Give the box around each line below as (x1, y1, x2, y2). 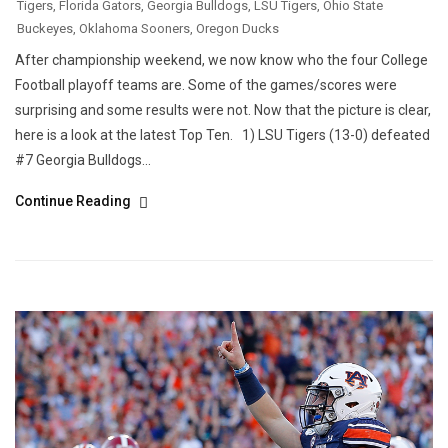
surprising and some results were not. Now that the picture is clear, (15, 101, 431, 118)
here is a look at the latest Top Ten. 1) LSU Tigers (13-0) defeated (15, 126, 430, 143)
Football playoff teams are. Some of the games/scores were (15, 76, 397, 93)
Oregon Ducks (196, 20, 279, 36)
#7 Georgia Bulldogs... (15, 151, 151, 168)
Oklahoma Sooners (79, 20, 190, 36)
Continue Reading (15, 192, 134, 209)
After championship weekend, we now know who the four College (15, 51, 428, 68)
